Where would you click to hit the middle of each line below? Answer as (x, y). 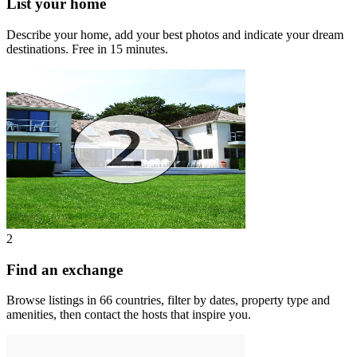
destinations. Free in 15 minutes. (87, 49)
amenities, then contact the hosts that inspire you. (129, 315)
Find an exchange (65, 269)
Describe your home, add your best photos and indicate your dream (175, 34)
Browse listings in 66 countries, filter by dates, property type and (168, 300)
